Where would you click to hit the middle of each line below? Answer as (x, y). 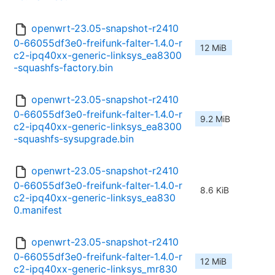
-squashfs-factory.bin (63, 68)
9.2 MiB (215, 119)
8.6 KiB (215, 190)
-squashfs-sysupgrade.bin (74, 139)
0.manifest (38, 210)
